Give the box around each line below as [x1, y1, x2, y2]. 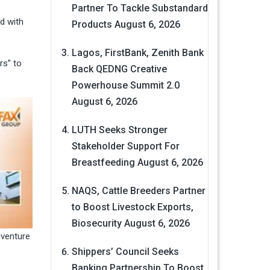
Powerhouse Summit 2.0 [71, 80, 180, 92]
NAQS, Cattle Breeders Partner [71, 185, 206, 197]
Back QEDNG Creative [71, 63, 167, 75]
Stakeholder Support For [71, 140, 180, 152]
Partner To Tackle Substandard [71, 2, 208, 14]
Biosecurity [71, 218, 122, 230]
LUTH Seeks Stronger [71, 124, 168, 136]
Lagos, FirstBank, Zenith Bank [71, 47, 204, 59]
